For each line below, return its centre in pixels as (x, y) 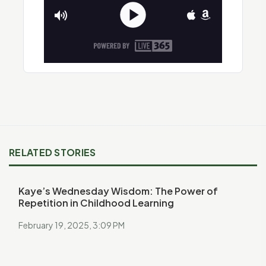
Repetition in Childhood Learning (96, 203)
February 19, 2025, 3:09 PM (72, 225)
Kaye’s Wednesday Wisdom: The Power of (118, 191)
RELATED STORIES (53, 153)
